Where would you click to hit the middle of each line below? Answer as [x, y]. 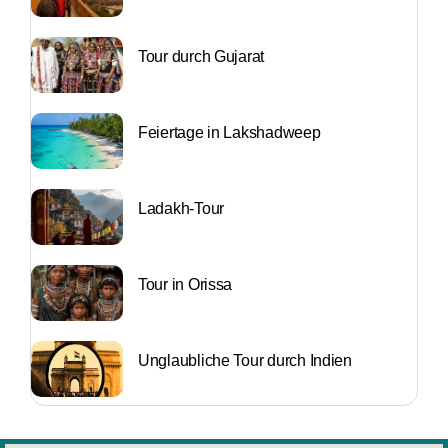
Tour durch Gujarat [201, 56]
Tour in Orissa [185, 284]
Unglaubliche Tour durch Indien [245, 360]
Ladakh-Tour [181, 208]
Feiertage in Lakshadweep [229, 132]
